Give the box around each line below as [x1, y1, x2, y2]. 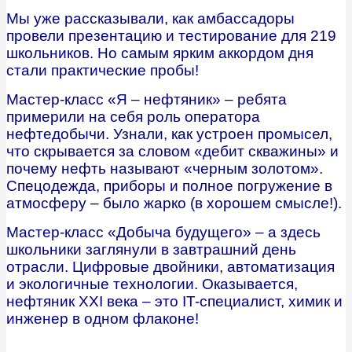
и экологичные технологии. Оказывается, [6, 276, 298, 293]
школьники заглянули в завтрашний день [6, 241, 296, 258]
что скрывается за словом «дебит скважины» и [6, 143, 339, 160]
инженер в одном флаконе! [6, 310, 199, 328]
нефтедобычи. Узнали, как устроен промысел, [6, 126, 332, 143]
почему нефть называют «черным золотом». [6, 160, 323, 178]
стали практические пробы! [6, 62, 199, 79]
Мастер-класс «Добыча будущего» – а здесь [6, 224, 321, 241]
